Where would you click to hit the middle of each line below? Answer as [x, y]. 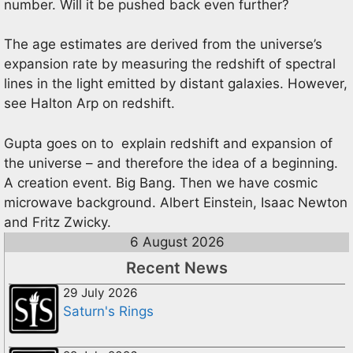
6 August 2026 [177, 242]
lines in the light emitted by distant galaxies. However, [176, 84]
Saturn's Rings [108, 311]
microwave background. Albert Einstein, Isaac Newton [176, 202]
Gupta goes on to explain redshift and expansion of [168, 143]
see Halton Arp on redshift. [89, 103]
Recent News [177, 268]
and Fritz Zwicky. [58, 222]
